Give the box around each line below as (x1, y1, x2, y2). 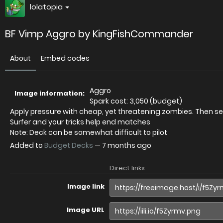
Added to (10, 140, 44, 150)
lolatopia (30, 1, 63, 12)
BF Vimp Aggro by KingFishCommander (5, 27, 194, 41)
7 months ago (102, 140, 151, 150)
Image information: (14, 89, 85, 98)
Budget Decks (44, 140, 93, 150)
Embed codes (41, 53, 90, 63)
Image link (67, 182, 105, 191)
